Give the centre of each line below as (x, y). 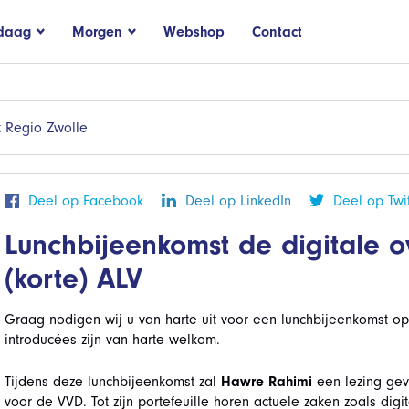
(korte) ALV (73, 278)
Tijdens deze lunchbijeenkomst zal (112, 382)
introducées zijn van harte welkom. (112, 340)
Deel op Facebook (85, 201)
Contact (277, 31)
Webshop (194, 31)
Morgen (97, 31)
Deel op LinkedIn (238, 201)
